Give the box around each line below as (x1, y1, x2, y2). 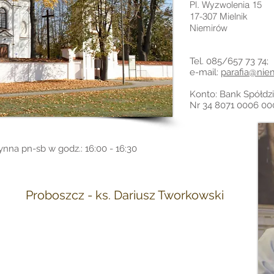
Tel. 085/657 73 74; (190, 56, 268, 67)
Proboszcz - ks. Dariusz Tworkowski (26, 188, 224, 202)
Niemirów (190, 22, 230, 34)
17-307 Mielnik (190, 10, 248, 22)
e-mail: (190, 67, 221, 78)
